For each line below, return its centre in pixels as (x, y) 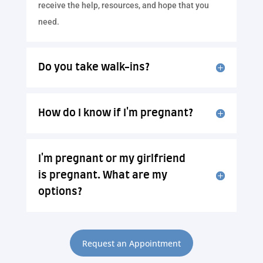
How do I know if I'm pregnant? (115, 114)
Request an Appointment (131, 243)
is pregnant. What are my (102, 176)
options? (60, 192)
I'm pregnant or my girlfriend (112, 159)
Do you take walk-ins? (94, 68)
